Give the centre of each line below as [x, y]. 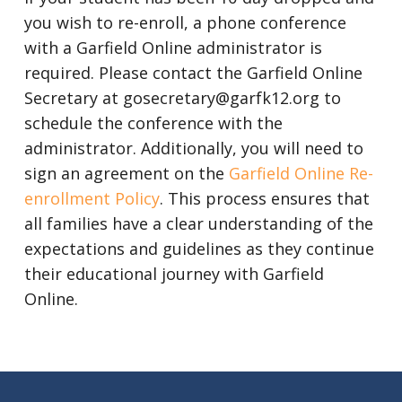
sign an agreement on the [126, 173]
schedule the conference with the [153, 123]
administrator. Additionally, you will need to [193, 148]
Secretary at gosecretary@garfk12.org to [182, 98]
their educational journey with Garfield [174, 274]
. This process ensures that [264, 198]
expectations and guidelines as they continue [199, 249]
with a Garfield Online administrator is [173, 48]
